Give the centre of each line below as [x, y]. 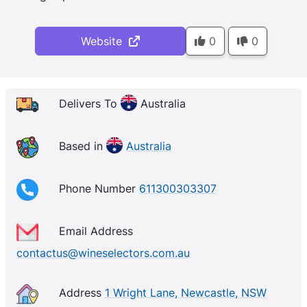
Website [105, 41]
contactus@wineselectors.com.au [103, 253]
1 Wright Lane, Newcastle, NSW [186, 293]
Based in [83, 146]
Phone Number [99, 189]
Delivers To [90, 104]
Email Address [96, 231]
